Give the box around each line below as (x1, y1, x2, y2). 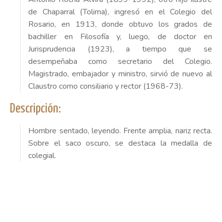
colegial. (28, 150, 56, 161)
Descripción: (10, 102, 61, 115)
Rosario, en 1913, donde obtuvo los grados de (28, 18, 212, 30)
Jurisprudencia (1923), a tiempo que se (28, 43, 212, 55)
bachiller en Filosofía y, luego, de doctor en (28, 31, 212, 42)
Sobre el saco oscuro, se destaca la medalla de (28, 137, 212, 149)
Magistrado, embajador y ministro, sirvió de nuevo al (28, 68, 212, 79)
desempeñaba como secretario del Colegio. (28, 55, 212, 67)
